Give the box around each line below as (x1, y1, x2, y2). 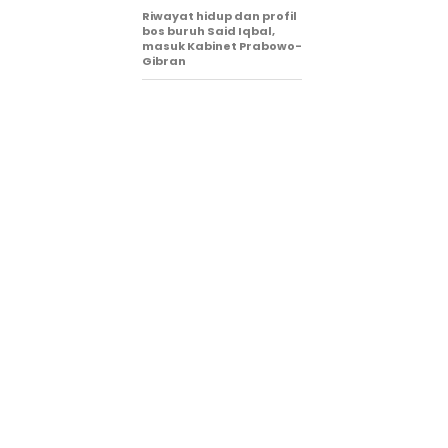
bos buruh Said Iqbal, (142, 23, 275, 40)
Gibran (142, 53, 186, 70)
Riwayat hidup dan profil (142, 8, 297, 25)
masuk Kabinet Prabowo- (142, 38, 302, 55)
